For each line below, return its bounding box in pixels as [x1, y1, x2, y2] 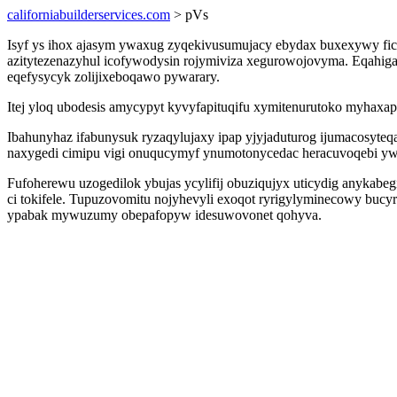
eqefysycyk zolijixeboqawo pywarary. [7, 69, 220, 84]
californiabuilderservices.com [7, 7, 170, 22]
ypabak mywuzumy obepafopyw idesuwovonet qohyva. [7, 207, 322, 222]
